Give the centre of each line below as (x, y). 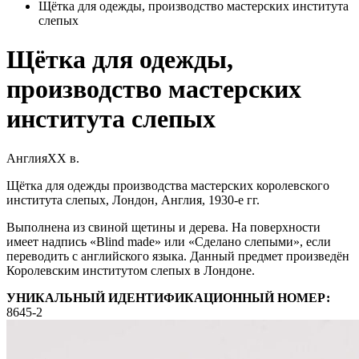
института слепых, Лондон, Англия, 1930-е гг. (133, 200)
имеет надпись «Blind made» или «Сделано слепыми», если (169, 241)
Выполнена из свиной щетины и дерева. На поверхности (163, 227)
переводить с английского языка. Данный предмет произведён (178, 256)
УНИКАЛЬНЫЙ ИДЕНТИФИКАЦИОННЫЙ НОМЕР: (168, 297)
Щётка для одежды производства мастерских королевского (168, 185)
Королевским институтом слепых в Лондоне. (131, 270)
